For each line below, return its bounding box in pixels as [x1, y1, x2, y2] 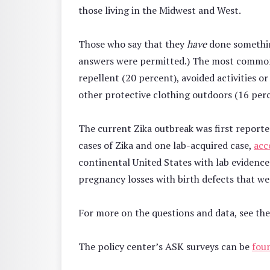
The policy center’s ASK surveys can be [78, 239, 252, 253]
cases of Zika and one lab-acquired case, [78, 138, 254, 152]
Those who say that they [78, 37, 187, 51]
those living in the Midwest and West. [78, 3, 241, 17]
